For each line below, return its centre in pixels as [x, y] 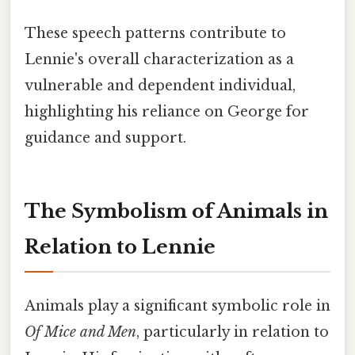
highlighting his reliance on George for [167, 112]
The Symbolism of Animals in [176, 211]
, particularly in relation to [233, 332]
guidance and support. [105, 138]
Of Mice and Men [80, 332]
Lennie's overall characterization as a [159, 60]
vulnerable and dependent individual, [160, 86]
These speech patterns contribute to [155, 34]
